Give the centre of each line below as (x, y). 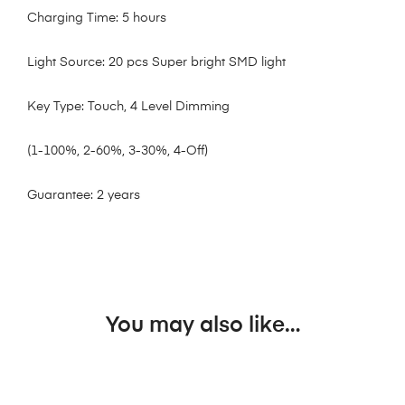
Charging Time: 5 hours (97, 19)
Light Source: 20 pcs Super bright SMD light (156, 63)
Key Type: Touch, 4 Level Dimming (128, 107)
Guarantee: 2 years (84, 196)
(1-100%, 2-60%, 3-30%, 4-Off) (118, 151)
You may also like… (202, 326)
